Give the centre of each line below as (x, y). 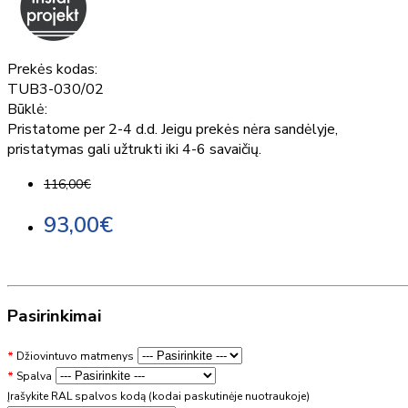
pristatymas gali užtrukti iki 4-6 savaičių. (134, 149)
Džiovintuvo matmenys (75, 356)
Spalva (34, 376)
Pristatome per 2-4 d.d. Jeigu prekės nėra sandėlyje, (173, 129)
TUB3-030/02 (56, 89)
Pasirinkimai (54, 316)
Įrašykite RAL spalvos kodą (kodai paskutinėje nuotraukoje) (158, 396)
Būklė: (27, 109)
